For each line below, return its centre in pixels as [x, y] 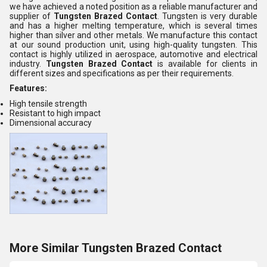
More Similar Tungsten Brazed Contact [116, 248]
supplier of [32, 16]
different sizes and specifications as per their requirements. [122, 73]
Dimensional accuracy [51, 122]
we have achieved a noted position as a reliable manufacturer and [133, 6]
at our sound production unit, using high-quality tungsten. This [133, 44]
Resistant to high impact [55, 113]
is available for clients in [205, 63]
